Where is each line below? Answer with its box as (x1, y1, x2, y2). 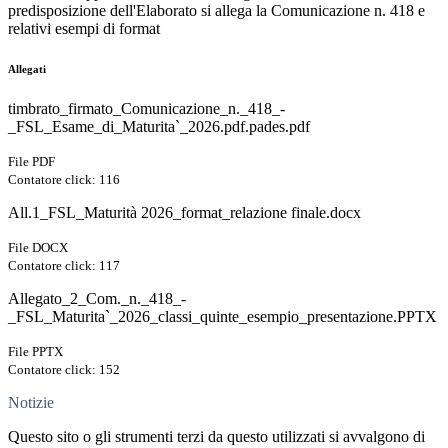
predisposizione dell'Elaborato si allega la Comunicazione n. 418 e (8, 2, 425, 20)
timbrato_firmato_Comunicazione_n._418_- (8, 100, 285, 118)
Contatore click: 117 (8, 258, 120, 274)
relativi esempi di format (8, 20, 160, 38)
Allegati (8, 63, 46, 76)
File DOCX (8, 240, 68, 256)
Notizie (8, 394, 54, 412)
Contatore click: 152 (8, 362, 120, 378)
